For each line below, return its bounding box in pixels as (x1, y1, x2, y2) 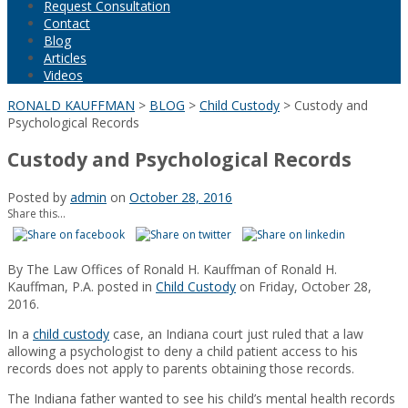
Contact (44, 15, 90, 32)
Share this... (7, 205, 66, 221)
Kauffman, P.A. (7, 277, 97, 295)
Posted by (7, 188, 70, 206)
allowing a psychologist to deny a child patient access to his (7, 342, 358, 360)
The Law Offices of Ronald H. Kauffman (26, 260, 264, 278)
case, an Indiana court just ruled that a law (109, 324, 363, 342)
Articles (44, 49, 87, 66)
